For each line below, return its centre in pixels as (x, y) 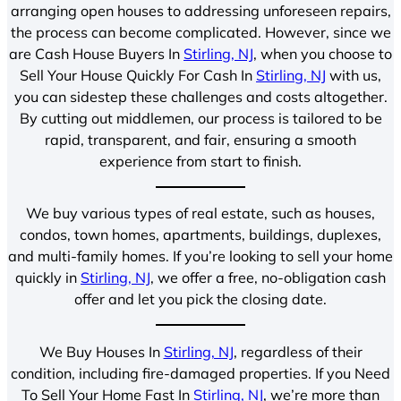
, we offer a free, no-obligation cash (268, 278)
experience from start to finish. (200, 161)
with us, (354, 75)
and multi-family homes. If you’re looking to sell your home (200, 256)
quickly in (48, 278)
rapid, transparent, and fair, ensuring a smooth (200, 139)
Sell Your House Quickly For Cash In (138, 75)
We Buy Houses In (101, 351)
